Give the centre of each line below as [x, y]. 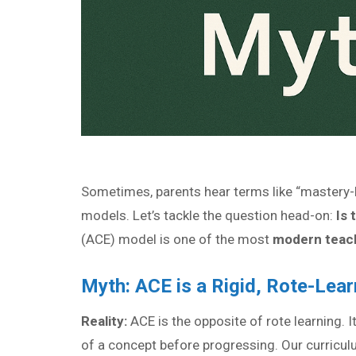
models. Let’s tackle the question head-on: [209, 215]
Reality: [104, 321]
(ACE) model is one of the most [177, 239]
